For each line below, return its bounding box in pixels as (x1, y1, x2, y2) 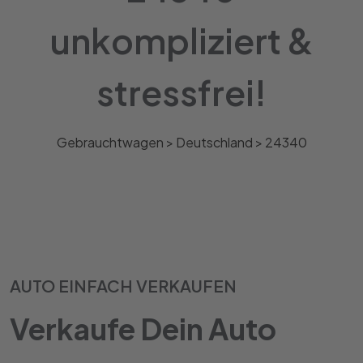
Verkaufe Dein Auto (10, 310, 276, 347)
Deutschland (175, 133, 253, 151)
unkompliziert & (49, 18, 314, 62)
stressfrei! (96, 70, 267, 113)
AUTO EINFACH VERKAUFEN (10, 275, 237, 297)
